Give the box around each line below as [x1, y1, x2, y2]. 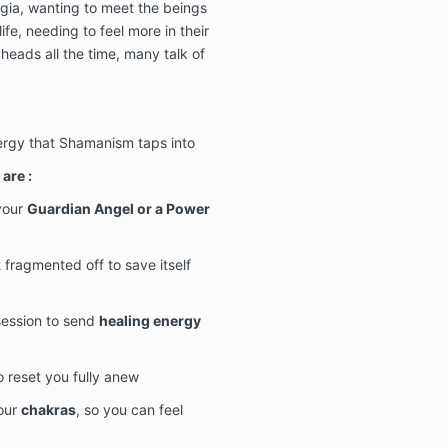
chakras [20, 400, 76, 418]
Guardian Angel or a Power [26, 199, 210, 217]
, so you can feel [75, 400, 183, 418]
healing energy [98, 311, 201, 329]
